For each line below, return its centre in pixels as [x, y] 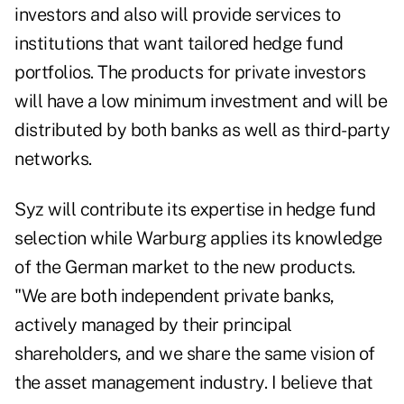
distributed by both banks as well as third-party [202, 130]
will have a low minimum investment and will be [201, 101]
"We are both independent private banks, [174, 296]
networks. [53, 159]
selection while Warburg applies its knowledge [198, 239]
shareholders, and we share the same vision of [195, 354]
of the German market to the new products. [185, 267]
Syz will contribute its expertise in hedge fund [195, 210]
